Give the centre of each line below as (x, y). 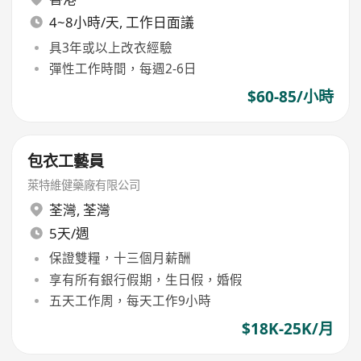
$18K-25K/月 (287, 329)
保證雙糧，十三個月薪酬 (120, 258)
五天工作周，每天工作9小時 (130, 300)
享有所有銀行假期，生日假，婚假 (145, 279)
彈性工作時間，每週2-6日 (122, 68)
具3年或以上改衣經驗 (110, 47)
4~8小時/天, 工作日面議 (121, 23)
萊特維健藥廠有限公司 (84, 185)
